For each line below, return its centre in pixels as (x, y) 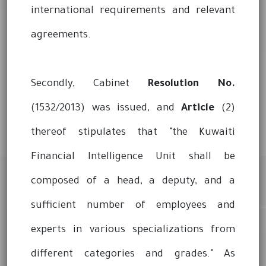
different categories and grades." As (133, 255)
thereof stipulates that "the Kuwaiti (133, 133)
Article (198, 109)
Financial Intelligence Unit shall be (133, 157)
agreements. (61, 36)
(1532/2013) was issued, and (106, 109)
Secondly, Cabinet (89, 84)
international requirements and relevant (133, 11)
